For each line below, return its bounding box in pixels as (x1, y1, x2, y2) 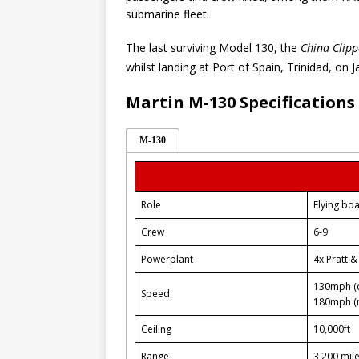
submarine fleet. (126, 6, 209, 22)
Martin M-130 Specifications (126, 91, 355, 113)
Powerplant (141, 252, 193, 266)
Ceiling (141, 321, 171, 336)
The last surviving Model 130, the (126, 39, 301, 55)
